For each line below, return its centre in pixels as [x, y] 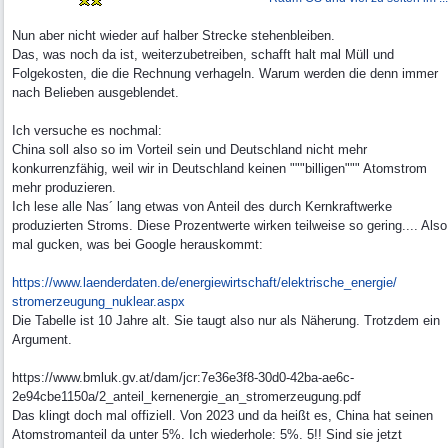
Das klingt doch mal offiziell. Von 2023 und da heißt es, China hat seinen [222, 415]
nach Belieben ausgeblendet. [95, 92]
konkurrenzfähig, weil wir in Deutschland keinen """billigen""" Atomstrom [219, 168]
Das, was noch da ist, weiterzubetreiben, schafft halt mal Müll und [203, 54]
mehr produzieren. [64, 187]
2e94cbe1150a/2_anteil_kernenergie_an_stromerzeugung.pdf [186, 396]
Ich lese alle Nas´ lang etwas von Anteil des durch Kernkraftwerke [202, 206]
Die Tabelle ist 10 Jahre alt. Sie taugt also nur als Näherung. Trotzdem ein [226, 320]
